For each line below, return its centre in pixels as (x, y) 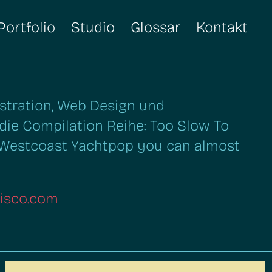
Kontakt (222, 27)
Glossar (156, 27)
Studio (93, 27)
